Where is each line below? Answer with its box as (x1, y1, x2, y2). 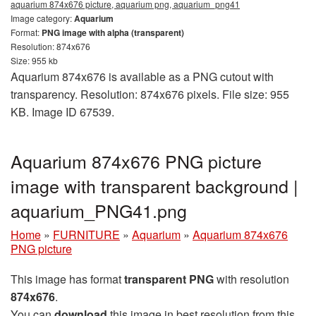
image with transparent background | (11, 172, 298, 198)
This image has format (11, 270, 124, 287)
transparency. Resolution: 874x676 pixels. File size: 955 (11, 85, 289, 102)
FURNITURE (53, 226, 120, 243)
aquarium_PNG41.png (11, 197, 187, 223)
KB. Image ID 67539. (11, 103, 114, 120)
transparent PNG (124, 270, 214, 287)
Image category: (11, 11, 74, 24)
